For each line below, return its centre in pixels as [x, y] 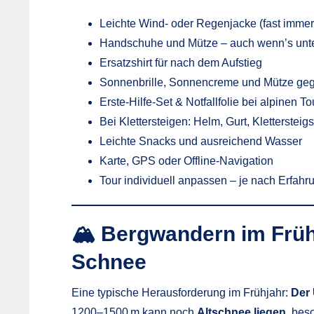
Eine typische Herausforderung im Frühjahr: [181, 292]
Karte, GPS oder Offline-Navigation [186, 161]
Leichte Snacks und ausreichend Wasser [201, 141]
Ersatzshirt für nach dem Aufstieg [181, 62]
